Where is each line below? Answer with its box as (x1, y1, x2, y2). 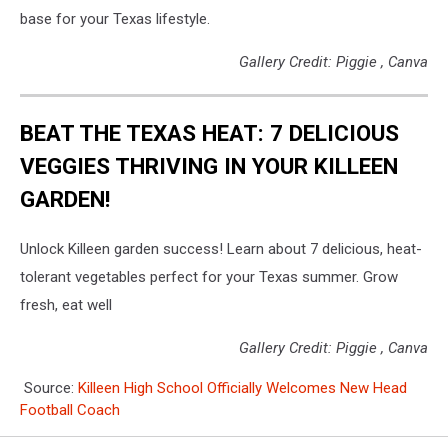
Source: (20, 378, 78, 397)
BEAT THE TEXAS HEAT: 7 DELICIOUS (20, 120, 399, 147)
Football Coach (20, 400, 120, 419)
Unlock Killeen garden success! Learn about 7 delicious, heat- (20, 239, 422, 258)
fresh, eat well (20, 295, 112, 314)
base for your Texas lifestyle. (20, 9, 210, 28)
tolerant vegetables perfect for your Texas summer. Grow (20, 267, 398, 286)
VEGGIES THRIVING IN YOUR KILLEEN (20, 153, 398, 180)
